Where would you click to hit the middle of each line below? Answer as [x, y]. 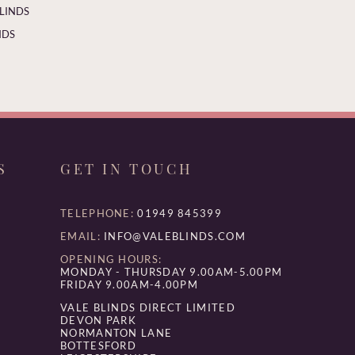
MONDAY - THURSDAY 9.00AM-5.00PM [172, 271]
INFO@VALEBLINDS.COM [175, 236]
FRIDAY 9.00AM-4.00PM [130, 284]
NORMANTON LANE [116, 332]
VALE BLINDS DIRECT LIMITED [148, 307]
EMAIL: [80, 236]
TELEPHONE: [97, 213]
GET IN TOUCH [127, 168]
